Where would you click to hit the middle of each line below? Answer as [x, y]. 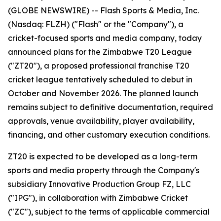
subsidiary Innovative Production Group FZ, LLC [99, 184]
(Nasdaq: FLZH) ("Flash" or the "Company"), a [96, 24]
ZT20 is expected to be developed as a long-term [103, 156]
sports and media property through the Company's [104, 170]
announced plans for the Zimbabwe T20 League [100, 52]
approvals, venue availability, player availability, [101, 121]
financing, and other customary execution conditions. [109, 135]
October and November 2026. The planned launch [103, 93]
